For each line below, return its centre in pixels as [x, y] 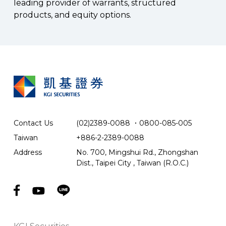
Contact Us [33, 123]
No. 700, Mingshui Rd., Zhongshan [137, 152]
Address [27, 152]
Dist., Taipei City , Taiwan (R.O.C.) [132, 163]
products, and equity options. [72, 15]
